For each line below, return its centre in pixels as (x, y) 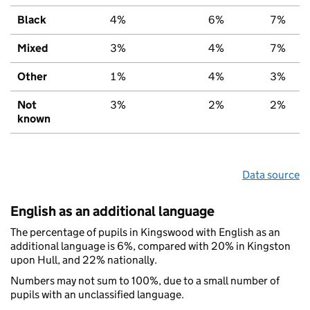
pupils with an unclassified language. (97, 294)
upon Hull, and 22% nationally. (84, 259)
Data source (271, 174)
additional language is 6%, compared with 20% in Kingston (151, 246)
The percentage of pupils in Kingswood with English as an (145, 232)
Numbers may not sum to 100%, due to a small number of (145, 280)
